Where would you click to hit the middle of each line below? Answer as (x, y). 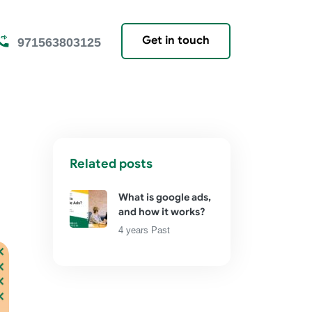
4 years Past (144, 230)
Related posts (111, 164)
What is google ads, (165, 197)
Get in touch (176, 40)
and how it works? (162, 212)
